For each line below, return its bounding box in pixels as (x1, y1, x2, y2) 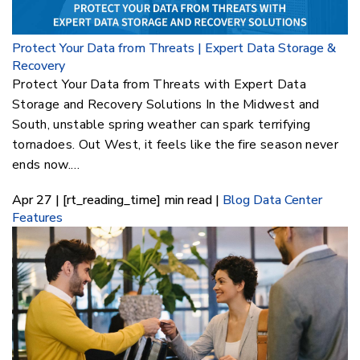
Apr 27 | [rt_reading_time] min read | (12, 191, 223, 210)
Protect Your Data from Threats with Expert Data (12, 76, 307, 94)
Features (12, 209, 63, 227)
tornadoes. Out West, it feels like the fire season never (12, 136, 338, 154)
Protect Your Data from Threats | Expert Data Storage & (12, 39, 336, 58)
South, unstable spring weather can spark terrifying (12, 116, 311, 134)
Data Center (253, 191, 322, 210)
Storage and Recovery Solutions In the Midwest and (12, 96, 320, 114)
